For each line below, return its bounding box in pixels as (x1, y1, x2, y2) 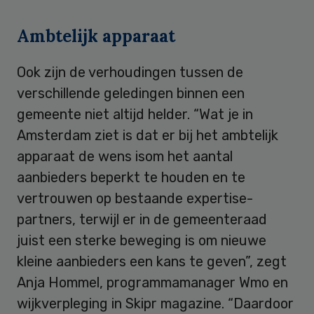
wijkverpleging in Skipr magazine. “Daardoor (17, 294, 294, 312)
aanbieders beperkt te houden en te (17, 168, 245, 186)
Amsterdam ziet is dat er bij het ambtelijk (17, 126, 278, 144)
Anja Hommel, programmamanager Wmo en (17, 273, 288, 291)
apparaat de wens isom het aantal (17, 147, 233, 165)
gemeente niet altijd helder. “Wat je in (17, 105, 253, 123)
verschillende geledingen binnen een (17, 84, 245, 102)
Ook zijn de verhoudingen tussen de (17, 63, 243, 81)
